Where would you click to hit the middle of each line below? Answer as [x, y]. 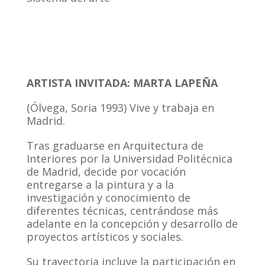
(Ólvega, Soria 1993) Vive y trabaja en [120, 107]
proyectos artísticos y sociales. [105, 236]
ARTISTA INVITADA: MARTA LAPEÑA [124, 83]
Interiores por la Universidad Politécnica [130, 158]
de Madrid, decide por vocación [106, 171]
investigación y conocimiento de [109, 197]
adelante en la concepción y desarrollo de [132, 223]
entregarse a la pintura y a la [100, 184]
